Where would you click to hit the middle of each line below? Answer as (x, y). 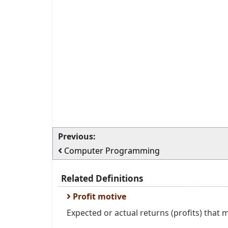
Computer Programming (112, 151)
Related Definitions (102, 178)
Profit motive (98, 196)
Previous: (77, 136)
